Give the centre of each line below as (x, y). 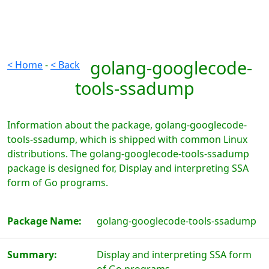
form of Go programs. (58, 183)
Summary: (32, 255)
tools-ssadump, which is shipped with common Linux (127, 139)
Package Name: (44, 221)
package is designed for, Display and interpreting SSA (128, 168)
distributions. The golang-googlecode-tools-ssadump (128, 154)
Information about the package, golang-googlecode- (127, 125)
